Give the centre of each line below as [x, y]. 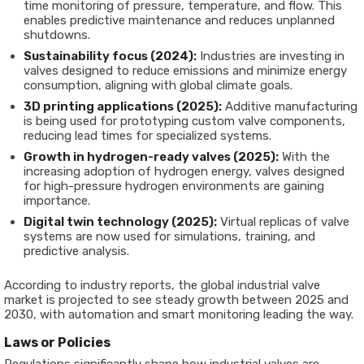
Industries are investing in [271, 56]
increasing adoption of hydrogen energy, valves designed [184, 171]
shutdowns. [57, 35]
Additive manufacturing [290, 106]
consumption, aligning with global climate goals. [158, 85]
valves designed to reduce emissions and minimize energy [185, 71]
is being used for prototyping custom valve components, [184, 121]
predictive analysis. [76, 251]
